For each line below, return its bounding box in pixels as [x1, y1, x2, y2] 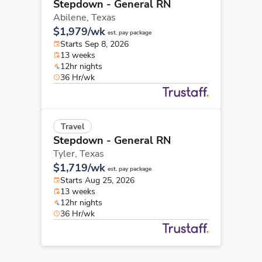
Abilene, [53, 11, 91, 24]
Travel [61, 120, 84, 132]
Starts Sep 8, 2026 [60, 38, 129, 50]
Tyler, [53, 147, 80, 160]
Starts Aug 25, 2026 [60, 174, 135, 186]
